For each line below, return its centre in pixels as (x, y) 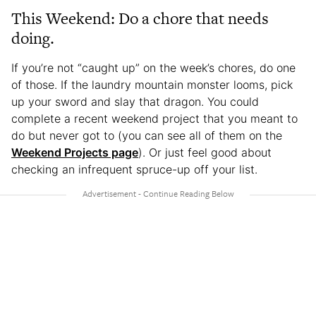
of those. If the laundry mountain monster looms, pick (152, 84)
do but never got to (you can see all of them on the (147, 135)
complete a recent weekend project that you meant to (154, 118)
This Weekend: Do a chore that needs (140, 18)
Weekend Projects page (75, 152)
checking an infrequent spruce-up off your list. (134, 169)
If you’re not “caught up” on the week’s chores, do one (153, 67)
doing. (33, 38)
